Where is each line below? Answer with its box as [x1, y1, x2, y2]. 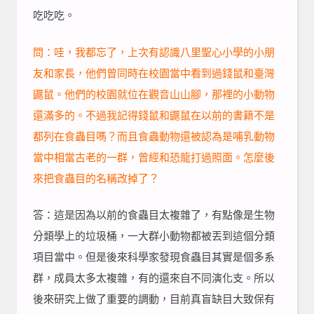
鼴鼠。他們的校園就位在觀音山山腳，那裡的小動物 [32, 86, 275, 101]
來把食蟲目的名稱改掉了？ [32, 170, 159, 185]
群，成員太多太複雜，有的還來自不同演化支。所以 [32, 271, 275, 285]
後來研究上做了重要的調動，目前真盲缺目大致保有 [32, 292, 275, 306]
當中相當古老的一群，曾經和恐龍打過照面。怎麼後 [32, 149, 275, 164]
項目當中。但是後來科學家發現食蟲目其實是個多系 [32, 250, 275, 264]
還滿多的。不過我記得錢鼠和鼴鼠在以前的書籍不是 [32, 107, 275, 122]
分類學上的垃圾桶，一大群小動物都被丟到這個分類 [32, 228, 275, 243]
